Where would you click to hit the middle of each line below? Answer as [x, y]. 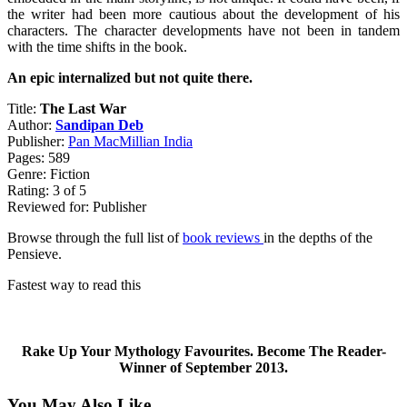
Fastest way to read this [74, 284]
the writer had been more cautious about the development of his [203, 14]
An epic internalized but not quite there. [130, 77]
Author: [31, 124]
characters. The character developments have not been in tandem [203, 30]
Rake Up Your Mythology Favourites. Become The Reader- [203, 351]
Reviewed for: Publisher [77, 206]
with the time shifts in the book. [97, 46]
